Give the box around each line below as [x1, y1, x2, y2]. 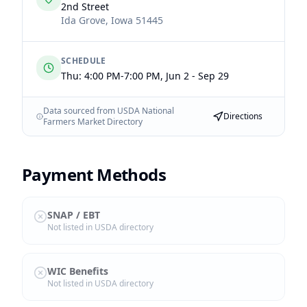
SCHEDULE [61, 55, 106, 66]
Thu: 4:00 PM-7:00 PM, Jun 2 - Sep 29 [61, 69, 229, 82]
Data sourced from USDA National [42, 105, 174, 116]
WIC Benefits [47, 265, 108, 278]
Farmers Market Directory [42, 116, 143, 127]
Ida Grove [61, 14, 106, 27]
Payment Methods [22, 163, 166, 186]
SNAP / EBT [47, 208, 100, 221]
